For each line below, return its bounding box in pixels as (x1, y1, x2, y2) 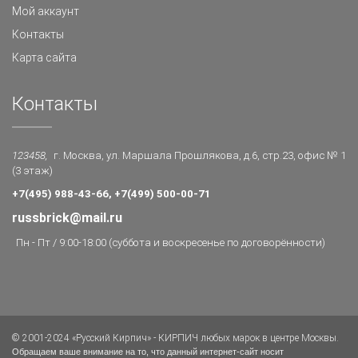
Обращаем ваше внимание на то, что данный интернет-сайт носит (12, 347, 284, 356)
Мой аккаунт (12, 5, 79, 18)
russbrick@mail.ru (12, 210, 122, 225)
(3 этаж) (12, 165, 53, 177)
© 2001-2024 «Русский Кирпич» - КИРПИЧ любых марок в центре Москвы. (12, 332, 339, 344)
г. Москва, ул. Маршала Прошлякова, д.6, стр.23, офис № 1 (54, 149, 346, 161)
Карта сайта (12, 51, 77, 64)
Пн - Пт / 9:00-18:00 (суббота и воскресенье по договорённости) (16, 237, 325, 249)
